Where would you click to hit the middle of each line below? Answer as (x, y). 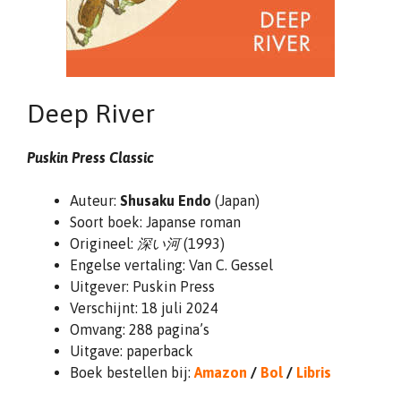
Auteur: (95, 200)
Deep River (91, 113)
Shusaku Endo (166, 200)
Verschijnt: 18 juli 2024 (144, 308)
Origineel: (103, 243)
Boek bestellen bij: (132, 372)
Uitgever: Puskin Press (142, 286)
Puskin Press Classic (90, 158)
